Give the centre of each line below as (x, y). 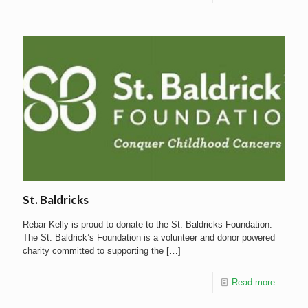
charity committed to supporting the (93, 250)
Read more (253, 282)
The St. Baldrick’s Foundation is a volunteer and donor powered (149, 237)
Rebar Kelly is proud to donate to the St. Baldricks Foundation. (147, 224)
